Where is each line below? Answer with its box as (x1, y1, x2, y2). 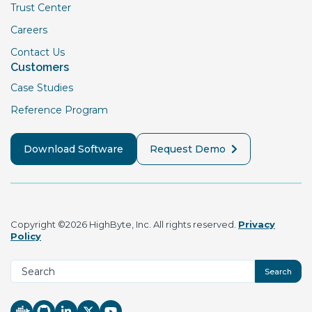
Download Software (24, 143, 123, 155)
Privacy (238, 219, 275, 230)
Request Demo (150, 143, 226, 155)
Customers (10, 61, 69, 74)
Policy (10, 231, 41, 242)
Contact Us (10, 46, 65, 58)
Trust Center (10, 1, 71, 14)
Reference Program (10, 104, 108, 116)
